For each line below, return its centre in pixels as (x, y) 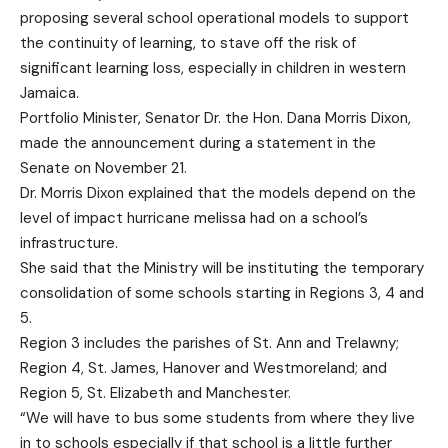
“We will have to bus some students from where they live (217, 418)
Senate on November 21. (103, 168)
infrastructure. (69, 243)
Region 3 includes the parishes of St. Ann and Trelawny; (209, 343)
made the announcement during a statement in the (198, 143)
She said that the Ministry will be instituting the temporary (222, 268)
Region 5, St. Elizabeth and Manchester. (155, 393)
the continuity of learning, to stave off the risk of (188, 43)
